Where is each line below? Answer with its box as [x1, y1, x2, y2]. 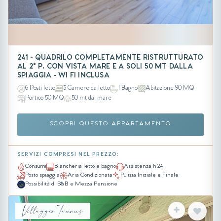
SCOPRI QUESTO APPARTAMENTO [49, 121, 172, 128]
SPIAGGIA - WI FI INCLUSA [17, 73, 110, 80]
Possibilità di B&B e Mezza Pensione [25, 181, 117, 187]
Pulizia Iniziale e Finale [120, 172, 179, 179]
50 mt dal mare [72, 95, 111, 102]
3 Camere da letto [63, 85, 110, 92]
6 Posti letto [25, 85, 55, 92]
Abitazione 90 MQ [146, 85, 194, 92]
